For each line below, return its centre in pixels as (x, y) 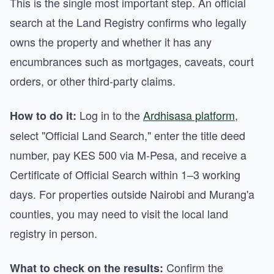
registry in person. (54, 233)
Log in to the (110, 115)
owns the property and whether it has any (111, 42)
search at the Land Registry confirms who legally (128, 22)
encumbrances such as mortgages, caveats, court (132, 61)
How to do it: (43, 116)
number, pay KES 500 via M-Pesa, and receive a (128, 155)
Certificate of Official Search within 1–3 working (125, 174)
